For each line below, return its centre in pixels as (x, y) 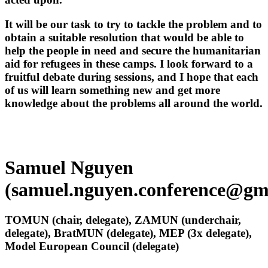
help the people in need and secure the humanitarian (133, 50)
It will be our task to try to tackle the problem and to (133, 24)
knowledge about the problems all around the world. (134, 103)
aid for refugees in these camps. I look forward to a (129, 63)
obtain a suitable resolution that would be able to (124, 37)
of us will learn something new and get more (112, 90)
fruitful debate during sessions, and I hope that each (132, 77)
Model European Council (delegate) (92, 246)
